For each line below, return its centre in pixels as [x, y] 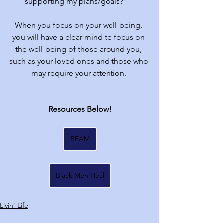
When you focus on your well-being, [80, 25]
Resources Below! [80, 109]
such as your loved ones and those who [80, 61]
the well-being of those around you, [80, 49]
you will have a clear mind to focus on [80, 37]
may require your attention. [80, 73]
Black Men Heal [80, 175]
